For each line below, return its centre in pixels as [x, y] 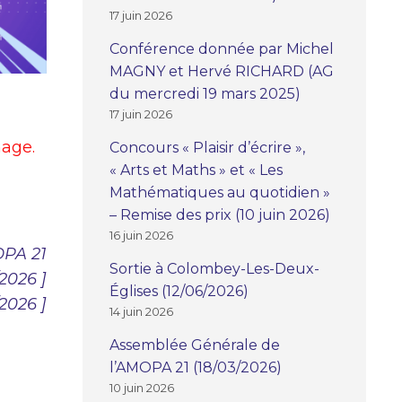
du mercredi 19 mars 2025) [205, 93]
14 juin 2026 [141, 311]
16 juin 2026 [141, 235]
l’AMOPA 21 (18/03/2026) [196, 367]
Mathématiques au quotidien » [220, 192]
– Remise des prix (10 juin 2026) [220, 214]
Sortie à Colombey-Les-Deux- [214, 268]
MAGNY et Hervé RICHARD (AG [222, 71]
